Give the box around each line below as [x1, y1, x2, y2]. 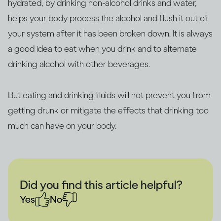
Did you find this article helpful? [20, 178, 182, 192]
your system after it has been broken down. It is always [8, 28, 213, 39]
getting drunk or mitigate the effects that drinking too [8, 105, 209, 116]
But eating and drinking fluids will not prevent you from [8, 90, 211, 101]
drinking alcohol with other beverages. [8, 59, 150, 70]
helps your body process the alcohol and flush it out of [8, 13, 208, 24]
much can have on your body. [8, 120, 116, 132]
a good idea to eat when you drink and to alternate [8, 43, 197, 55]
